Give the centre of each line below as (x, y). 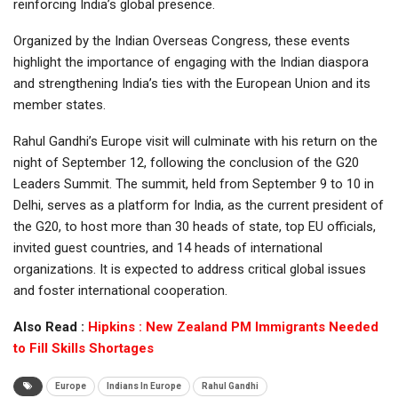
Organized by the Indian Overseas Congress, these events (182, 40)
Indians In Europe (144, 386)
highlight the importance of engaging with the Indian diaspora (191, 62)
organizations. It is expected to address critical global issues (190, 269)
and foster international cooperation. (120, 290)
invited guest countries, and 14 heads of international (168, 247)
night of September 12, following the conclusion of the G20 (186, 162)
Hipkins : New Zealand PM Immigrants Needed (233, 326)
